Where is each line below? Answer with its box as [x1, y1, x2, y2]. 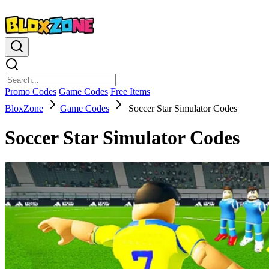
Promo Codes [5, 86, 56, 97]
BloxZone [5, 103, 43, 113]
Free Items [110, 86, 150, 97]
